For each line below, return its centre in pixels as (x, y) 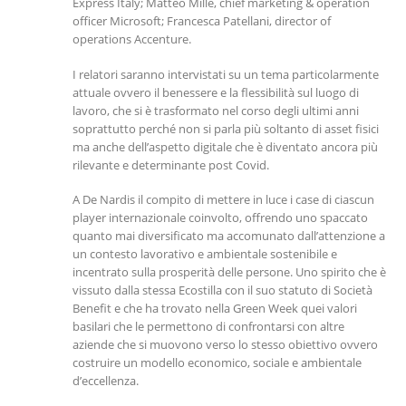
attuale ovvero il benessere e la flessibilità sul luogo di (216, 92)
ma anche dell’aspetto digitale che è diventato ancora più (225, 146)
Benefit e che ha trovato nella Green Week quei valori (215, 309)
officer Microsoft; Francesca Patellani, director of (202, 21)
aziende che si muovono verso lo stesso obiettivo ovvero (225, 345)
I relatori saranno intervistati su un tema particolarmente (226, 74)
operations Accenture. (132, 39)
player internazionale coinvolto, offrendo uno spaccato (220, 218)
